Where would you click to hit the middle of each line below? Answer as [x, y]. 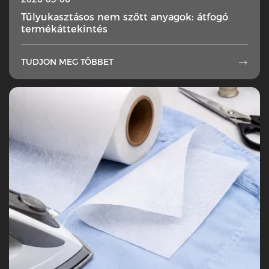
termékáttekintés [64, 29]
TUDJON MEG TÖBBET [67, 62]
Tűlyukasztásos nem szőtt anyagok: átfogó [125, 17]
